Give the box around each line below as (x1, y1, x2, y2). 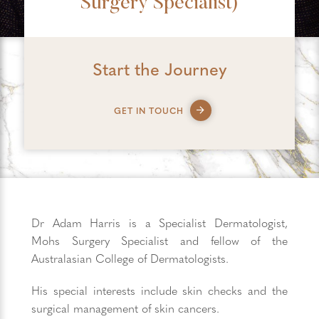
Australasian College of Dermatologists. (31, 250, 229, 266)
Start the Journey (92, 56, 227, 81)
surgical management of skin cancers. (31, 300, 219, 316)
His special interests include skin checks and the (31, 282, 288, 298)
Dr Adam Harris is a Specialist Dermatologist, (31, 214, 288, 231)
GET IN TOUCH (114, 104, 184, 117)
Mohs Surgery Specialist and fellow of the (31, 232, 288, 249)
